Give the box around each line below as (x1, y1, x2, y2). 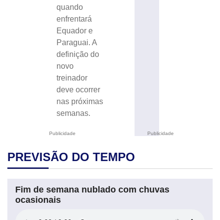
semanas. (56, 109, 91, 117)
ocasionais (15, 194, 61, 205)
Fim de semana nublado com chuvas (15, 184, 169, 194)
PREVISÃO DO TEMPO (7, 150, 135, 164)
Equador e (56, 26, 93, 35)
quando (56, 2, 83, 11)
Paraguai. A (56, 38, 97, 47)
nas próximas (56, 97, 104, 106)
